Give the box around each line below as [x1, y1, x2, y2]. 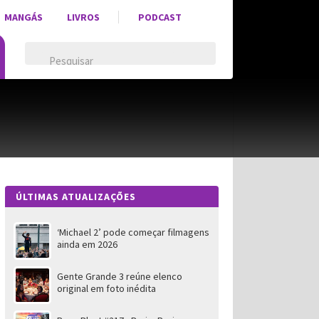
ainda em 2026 [56, 238, 117, 251]
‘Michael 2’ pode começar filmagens [56, 226, 209, 239]
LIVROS [66, 11, 100, 23]
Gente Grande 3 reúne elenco [56, 270, 182, 283]
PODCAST [137, 11, 182, 23]
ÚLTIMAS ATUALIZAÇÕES [15, 190, 136, 203]
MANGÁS [4, 11, 43, 23]
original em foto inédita [56, 282, 156, 295]
